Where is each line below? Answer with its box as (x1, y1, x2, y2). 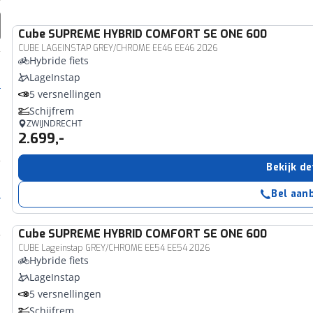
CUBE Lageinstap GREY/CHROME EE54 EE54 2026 (18, 242, 211, 254)
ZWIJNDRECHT (27, 117, 83, 129)
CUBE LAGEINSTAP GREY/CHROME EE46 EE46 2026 (18, 43, 219, 54)
